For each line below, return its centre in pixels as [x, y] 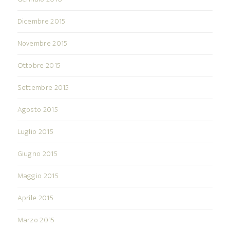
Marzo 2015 [36, 220]
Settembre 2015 [43, 88]
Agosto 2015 [37, 110]
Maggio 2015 [38, 176]
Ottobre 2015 [39, 66]
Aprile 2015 [35, 198]
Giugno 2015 [37, 154]
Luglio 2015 [35, 132]
